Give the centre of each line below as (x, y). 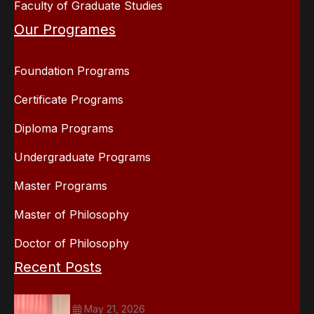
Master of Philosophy (71, 214)
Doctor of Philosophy (71, 243)
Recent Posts (58, 267)
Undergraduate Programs (82, 157)
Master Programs (61, 185)
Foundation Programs (72, 70)
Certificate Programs (69, 99)
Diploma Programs (64, 128)
